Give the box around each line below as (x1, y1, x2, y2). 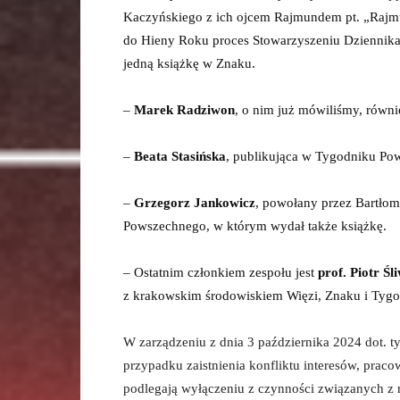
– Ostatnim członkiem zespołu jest (123, 265, 318, 279)
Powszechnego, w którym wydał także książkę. (123, 219, 387, 233)
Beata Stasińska (134, 149, 226, 163)
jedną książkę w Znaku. (123, 56, 255, 71)
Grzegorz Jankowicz (134, 196, 255, 210)
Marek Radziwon (134, 103, 235, 117)
